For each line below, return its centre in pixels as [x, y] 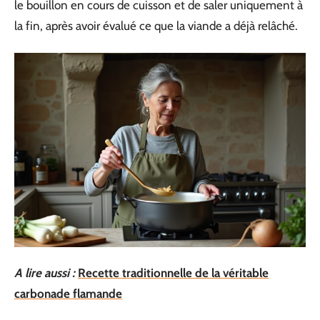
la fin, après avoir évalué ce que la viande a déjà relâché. [156, 26]
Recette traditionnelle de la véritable [173, 273]
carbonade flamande [68, 294]
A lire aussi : [45, 273]
